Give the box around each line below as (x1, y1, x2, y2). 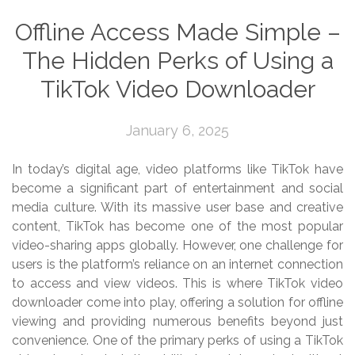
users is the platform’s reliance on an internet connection (12, 256, 343, 272)
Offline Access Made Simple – (14, 17, 341, 46)
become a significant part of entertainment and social (12, 180, 343, 196)
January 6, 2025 (126, 121, 229, 139)
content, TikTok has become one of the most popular (12, 218, 343, 234)
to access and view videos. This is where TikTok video (12, 275, 343, 291)
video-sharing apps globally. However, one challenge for (12, 237, 343, 253)
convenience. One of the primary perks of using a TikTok (12, 332, 343, 348)
